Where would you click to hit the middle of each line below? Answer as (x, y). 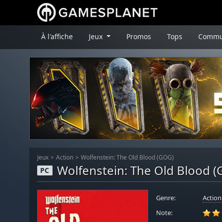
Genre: (166, 198)
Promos (139, 36)
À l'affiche (57, 36)
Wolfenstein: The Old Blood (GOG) (127, 157)
